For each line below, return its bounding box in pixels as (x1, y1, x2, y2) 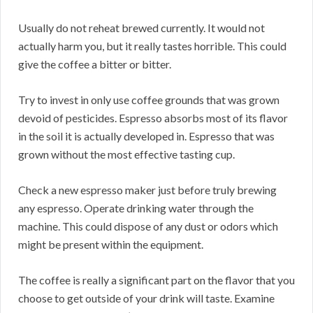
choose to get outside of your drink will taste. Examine (18, 291, 275, 305)
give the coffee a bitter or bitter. (18, 57, 171, 71)
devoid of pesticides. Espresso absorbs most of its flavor (18, 111, 288, 125)
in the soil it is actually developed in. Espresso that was (18, 129, 275, 143)
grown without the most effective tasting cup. (18, 147, 235, 161)
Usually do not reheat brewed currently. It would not (18, 21, 265, 35)
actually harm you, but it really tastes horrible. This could (18, 39, 286, 53)
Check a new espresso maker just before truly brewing (18, 183, 277, 197)
